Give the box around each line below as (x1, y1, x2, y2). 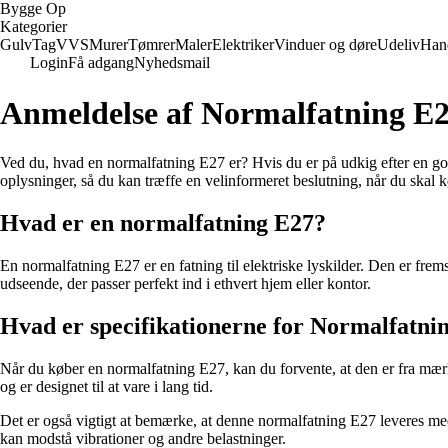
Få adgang (68, 54, 134, 71)
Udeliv (377, 36, 420, 53)
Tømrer (128, 36, 175, 53)
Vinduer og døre (274, 36, 377, 53)
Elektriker (212, 36, 274, 53)
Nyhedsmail (134, 54, 210, 71)
